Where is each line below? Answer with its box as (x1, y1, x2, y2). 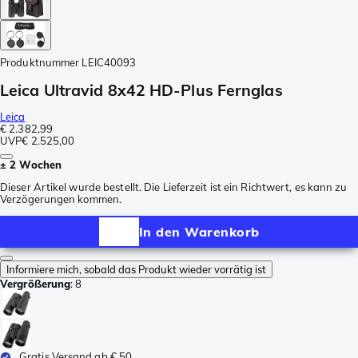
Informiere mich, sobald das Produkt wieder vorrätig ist (6, 263, 266, 276)
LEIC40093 (82, 55, 137, 69)
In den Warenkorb (138, 223, 260, 240)
